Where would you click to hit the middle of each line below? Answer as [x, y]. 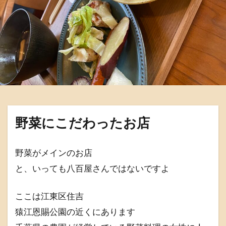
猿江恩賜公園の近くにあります [75, 212]
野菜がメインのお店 [54, 153]
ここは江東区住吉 [49, 196]
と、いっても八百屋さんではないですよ [92, 168]
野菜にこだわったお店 [82, 123]
